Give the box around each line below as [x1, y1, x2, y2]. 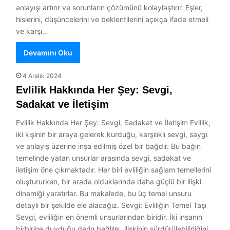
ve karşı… [16, 27, 48, 35]
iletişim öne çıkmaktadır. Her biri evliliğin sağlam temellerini [16, 165, 211, 174]
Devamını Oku [24, 48, 72, 57]
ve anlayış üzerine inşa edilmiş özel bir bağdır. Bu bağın [16, 142, 201, 150]
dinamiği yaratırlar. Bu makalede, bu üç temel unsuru [16, 189, 191, 198]
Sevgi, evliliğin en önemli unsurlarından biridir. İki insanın [16, 213, 202, 221]
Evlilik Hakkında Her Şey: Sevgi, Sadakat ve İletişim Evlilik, [16, 118, 210, 127]
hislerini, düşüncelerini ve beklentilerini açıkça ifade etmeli [16, 15, 208, 24]
